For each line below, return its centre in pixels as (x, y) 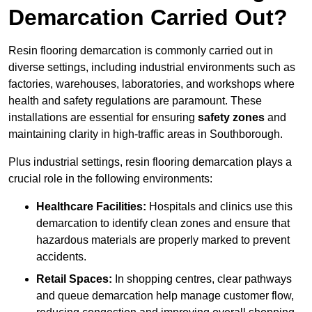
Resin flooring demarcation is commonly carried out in (141, 51)
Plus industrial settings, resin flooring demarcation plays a (150, 162)
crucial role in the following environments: (110, 179)
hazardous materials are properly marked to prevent (163, 240)
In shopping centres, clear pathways (202, 279)
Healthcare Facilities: (91, 207)
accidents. (61, 257)
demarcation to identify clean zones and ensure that (163, 224)
